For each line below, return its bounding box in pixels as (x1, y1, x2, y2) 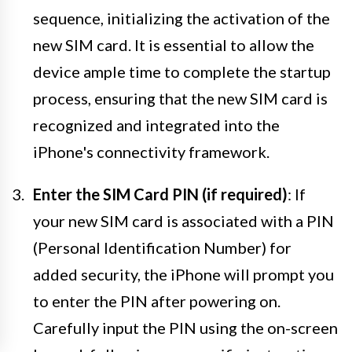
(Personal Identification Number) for (33, 237, 291, 257)
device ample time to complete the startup (33, 61, 331, 81)
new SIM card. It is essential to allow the (33, 35, 314, 54)
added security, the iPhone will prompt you (33, 264, 334, 284)
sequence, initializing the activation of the (33, 8, 330, 27)
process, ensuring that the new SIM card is (33, 88, 328, 108)
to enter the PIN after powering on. (33, 291, 280, 310)
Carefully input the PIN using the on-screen (33, 317, 338, 337)
